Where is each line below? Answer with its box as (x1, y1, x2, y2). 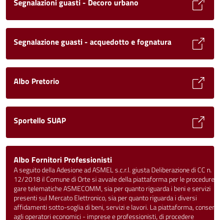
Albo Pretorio (14, 75, 59, 87)
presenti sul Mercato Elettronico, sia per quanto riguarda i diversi (14, 192, 197, 203)
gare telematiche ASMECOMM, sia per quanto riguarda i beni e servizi (14, 183, 211, 194)
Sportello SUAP (14, 114, 66, 126)
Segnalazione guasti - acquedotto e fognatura (14, 36, 171, 48)
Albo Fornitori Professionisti (14, 154, 112, 165)
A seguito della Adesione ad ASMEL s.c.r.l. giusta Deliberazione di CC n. (14, 165, 212, 175)
